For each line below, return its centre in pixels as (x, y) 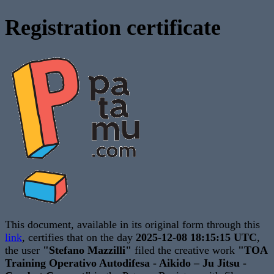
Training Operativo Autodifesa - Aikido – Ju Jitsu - (126, 263)
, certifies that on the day (79, 238)
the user (24, 250)
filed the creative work (185, 250)
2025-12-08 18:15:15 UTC (196, 238)
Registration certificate (113, 28)
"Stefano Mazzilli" (87, 250)
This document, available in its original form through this (132, 225)
